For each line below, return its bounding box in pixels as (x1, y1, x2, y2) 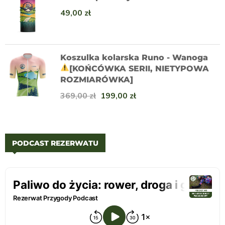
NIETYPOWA (155, 63, 209, 73)
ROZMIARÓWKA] (60, 74, 133, 84)
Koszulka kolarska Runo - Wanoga (60, 52, 208, 62)
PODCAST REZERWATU (12, 138, 98, 148)
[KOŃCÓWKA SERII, (69, 63, 156, 73)
